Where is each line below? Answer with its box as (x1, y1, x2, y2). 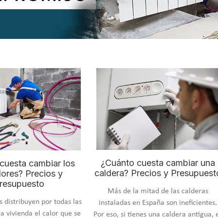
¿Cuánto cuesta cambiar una (100, 158, 215, 168)
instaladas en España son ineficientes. (98, 199, 217, 207)
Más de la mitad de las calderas (107, 187, 208, 196)
